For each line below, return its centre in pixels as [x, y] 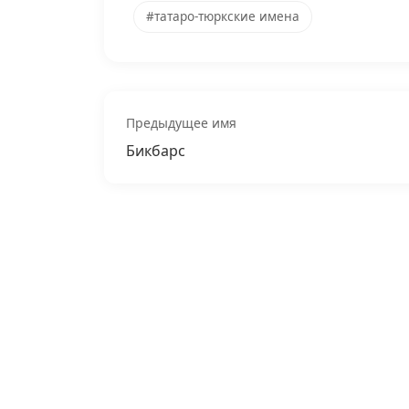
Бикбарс [156, 150]
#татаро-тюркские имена [222, 16]
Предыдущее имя [181, 122]
